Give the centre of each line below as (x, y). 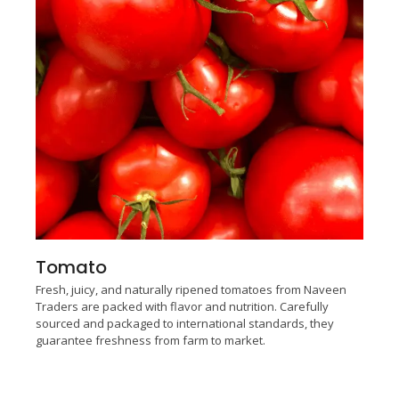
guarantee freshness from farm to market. (151, 340)
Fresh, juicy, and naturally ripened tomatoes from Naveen (191, 289)
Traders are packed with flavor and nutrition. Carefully (182, 306)
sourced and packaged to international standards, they (185, 323)
